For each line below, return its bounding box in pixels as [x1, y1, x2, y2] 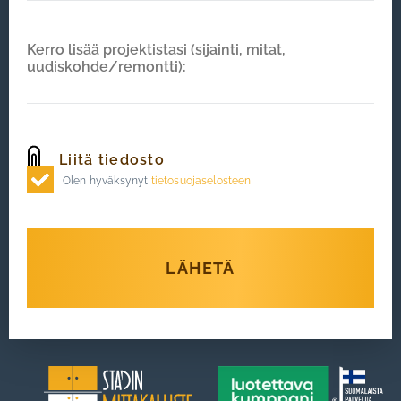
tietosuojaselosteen [150, 175, 252, 187]
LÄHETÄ [166, 259, 235, 277]
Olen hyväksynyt [63, 175, 151, 187]
